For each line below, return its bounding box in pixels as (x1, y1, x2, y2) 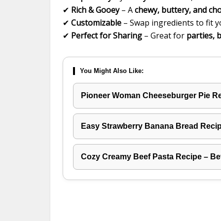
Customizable (71, 17, 121, 28)
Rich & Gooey (71, 4, 119, 15)
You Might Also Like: (80, 67, 144, 74)
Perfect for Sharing (71, 30, 142, 41)
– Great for (142, 30, 186, 41)
